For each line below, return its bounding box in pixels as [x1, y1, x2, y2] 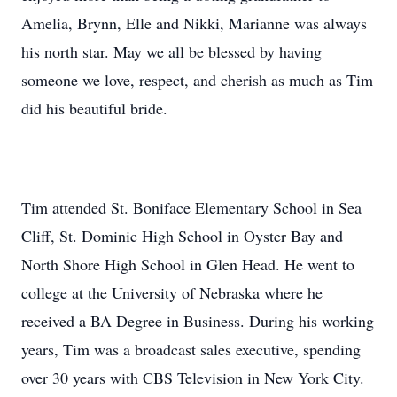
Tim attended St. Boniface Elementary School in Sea [21, 197, 362, 218]
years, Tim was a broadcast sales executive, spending [21, 339, 361, 360]
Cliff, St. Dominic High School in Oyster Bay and [21, 225, 343, 246]
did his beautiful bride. [21, 97, 167, 119]
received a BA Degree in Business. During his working [21, 310, 374, 331]
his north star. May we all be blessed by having [21, 41, 322, 62]
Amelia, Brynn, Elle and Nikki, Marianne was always [21, 12, 367, 34]
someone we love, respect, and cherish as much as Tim [21, 69, 373, 90]
